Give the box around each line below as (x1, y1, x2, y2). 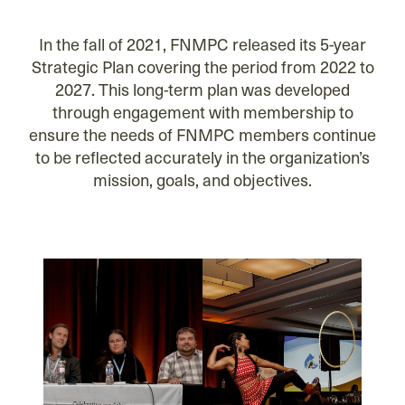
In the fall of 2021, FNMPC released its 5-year (39, 32, 366, 55)
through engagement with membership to (52, 99, 353, 123)
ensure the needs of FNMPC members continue (29, 122, 376, 146)
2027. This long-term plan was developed (55, 77, 350, 100)
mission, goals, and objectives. (93, 167, 312, 191)
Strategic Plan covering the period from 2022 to (31, 54, 374, 78)
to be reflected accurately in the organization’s (35, 145, 370, 168)
